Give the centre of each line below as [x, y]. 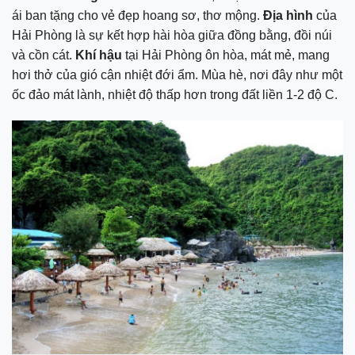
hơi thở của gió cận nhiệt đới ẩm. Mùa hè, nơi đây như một [177, 74]
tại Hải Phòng [162, 55]
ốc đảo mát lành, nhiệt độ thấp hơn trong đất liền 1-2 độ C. [175, 94]
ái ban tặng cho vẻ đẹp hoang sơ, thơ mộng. [137, 15]
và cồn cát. [44, 55]
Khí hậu [99, 55]
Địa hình [288, 15]
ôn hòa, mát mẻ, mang [267, 55]
